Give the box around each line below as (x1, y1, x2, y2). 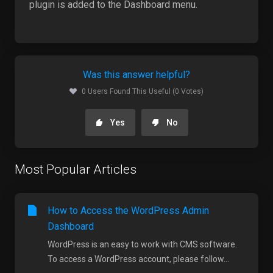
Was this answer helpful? (83, 68, 190, 80)
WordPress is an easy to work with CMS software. (48, 239, 237, 249)
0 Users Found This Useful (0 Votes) (82, 87, 204, 96)
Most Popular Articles (15, 161, 136, 177)
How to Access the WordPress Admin (48, 204, 209, 216)
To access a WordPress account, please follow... (48, 253, 229, 264)
